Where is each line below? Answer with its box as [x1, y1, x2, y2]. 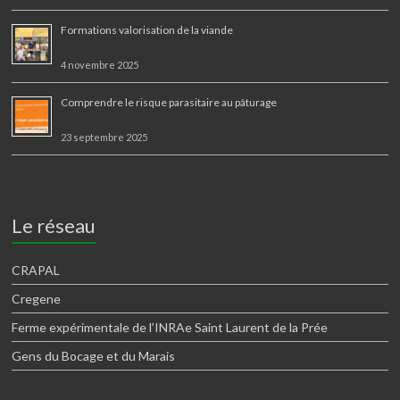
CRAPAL [12, 262, 61, 278]
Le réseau [12, 213, 96, 237]
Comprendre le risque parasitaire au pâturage [61, 96, 278, 109]
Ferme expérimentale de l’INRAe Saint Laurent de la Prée [12, 320, 329, 335]
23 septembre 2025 [61, 131, 148, 143]
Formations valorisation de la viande [61, 23, 234, 37]
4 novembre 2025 [61, 59, 139, 71]
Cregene [12, 291, 62, 306]
